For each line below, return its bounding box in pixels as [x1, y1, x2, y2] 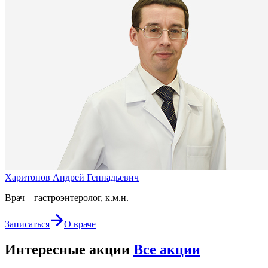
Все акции [133, 241, 200, 257]
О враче [64, 218, 96, 229]
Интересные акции [5, 241, 133, 257]
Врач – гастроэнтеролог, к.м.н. [5, 192, 129, 203]
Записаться [5, 218, 50, 229]
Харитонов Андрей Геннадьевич [5, 172, 139, 182]
